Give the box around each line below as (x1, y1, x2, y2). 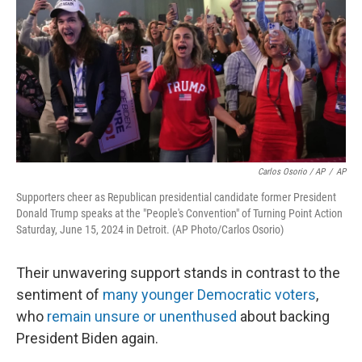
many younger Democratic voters (103, 286, 316, 303)
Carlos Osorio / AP (258, 166, 325, 177)
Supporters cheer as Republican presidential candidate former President (16, 191, 336, 204)
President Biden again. (16, 330, 158, 347)
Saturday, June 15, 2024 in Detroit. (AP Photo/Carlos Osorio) (16, 223, 284, 236)
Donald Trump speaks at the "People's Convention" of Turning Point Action (16, 207, 343, 220)
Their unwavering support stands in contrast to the (16, 264, 340, 281)
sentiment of (16, 286, 103, 303)
